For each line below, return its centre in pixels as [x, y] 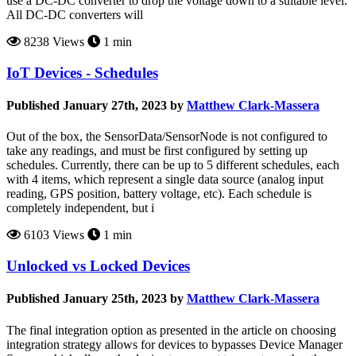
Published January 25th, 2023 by [95, 299]
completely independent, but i [80, 208]
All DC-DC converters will [75, 15]
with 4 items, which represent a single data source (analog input [165, 180]
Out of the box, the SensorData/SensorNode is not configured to [167, 137]
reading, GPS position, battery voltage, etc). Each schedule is [159, 194]
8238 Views [52, 42]
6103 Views [52, 235]
